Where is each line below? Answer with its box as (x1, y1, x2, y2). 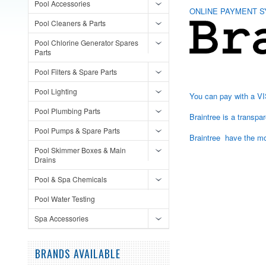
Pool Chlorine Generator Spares (34, 37, 138, 47)
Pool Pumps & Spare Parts (34, 125, 120, 135)
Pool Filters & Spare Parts (34, 66, 117, 77)
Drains (34, 154, 56, 164)
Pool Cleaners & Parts (34, 18, 106, 28)
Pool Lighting (34, 86, 77, 96)
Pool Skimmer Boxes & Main (34, 145, 126, 155)
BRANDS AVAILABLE (35, 246, 121, 261)
